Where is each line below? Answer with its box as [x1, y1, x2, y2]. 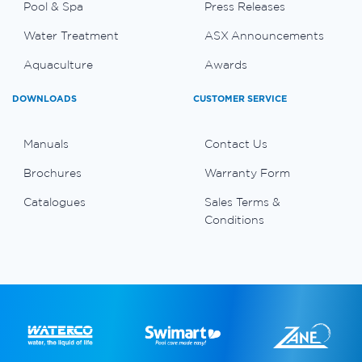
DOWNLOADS [12, 93, 77, 103]
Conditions [204, 213, 264, 226]
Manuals [23, 137, 69, 150]
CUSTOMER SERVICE [193, 93, 287, 103]
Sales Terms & [204, 195, 280, 208]
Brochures [23, 166, 82, 179]
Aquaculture [23, 57, 93, 71]
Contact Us [204, 137, 267, 150]
